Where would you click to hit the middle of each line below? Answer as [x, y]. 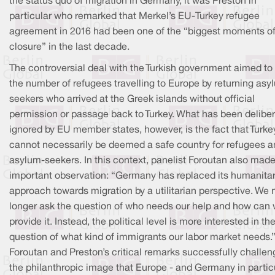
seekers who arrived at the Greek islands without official [132, 99]
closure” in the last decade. [69, 47]
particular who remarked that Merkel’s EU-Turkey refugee [134, 16]
